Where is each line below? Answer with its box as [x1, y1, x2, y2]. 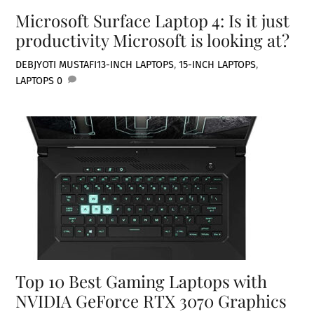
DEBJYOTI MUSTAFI [15, 59, 97, 71]
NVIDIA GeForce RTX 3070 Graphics [15, 289, 287, 313]
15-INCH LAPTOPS [179, 59, 257, 71]
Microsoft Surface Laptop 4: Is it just [15, 9, 290, 32]
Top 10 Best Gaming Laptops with [15, 270, 268, 293]
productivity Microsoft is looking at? [15, 29, 290, 52]
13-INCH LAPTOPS [97, 59, 175, 71]
